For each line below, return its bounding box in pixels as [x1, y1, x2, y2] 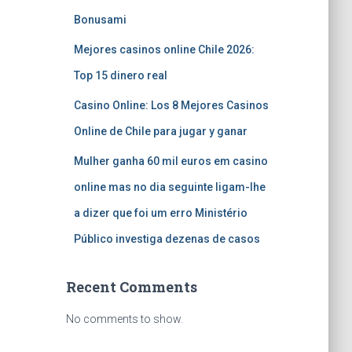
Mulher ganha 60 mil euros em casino [73, 155, 268, 167]
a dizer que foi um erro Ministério [73, 207, 247, 219]
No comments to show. [65, 313, 183, 325]
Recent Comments [65, 277, 197, 296]
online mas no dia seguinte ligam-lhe [73, 181, 266, 193]
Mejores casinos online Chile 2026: [73, 43, 255, 56]
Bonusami [73, 13, 126, 26]
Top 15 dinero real [73, 69, 167, 82]
